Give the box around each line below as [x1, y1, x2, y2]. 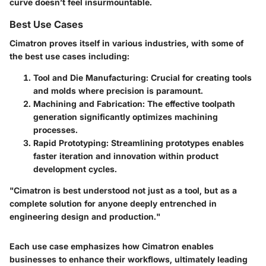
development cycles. [33, 163, 117, 174]
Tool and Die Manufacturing [33, 72, 146, 83]
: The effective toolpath [142, 98, 235, 109]
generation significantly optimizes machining [33, 111, 218, 122]
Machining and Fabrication [33, 98, 142, 109]
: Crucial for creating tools [146, 72, 252, 83]
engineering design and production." [9, 211, 160, 221]
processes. [33, 124, 78, 135]
